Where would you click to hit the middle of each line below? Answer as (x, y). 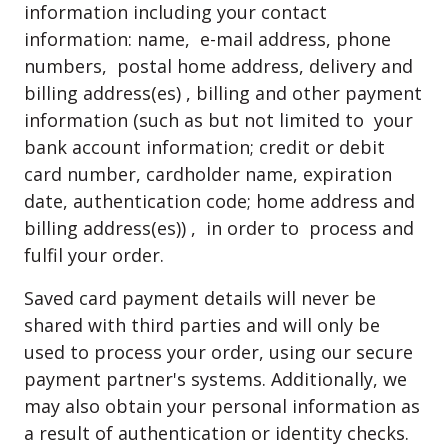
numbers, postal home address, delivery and (218, 66)
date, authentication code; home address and (219, 201)
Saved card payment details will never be (200, 298)
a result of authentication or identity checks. (216, 433)
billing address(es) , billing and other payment (223, 93)
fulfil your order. (94, 255)
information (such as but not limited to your (218, 120)
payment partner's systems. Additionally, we (215, 379)
